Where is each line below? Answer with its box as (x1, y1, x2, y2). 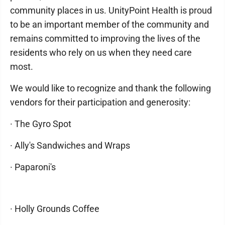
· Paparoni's (10, 162, 56, 172)
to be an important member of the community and (10, 19, 209, 30)
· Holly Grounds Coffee (10, 203, 99, 214)
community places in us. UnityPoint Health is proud (10, 5, 212, 16)
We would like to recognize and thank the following (10, 83, 211, 93)
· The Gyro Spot (10, 119, 71, 129)
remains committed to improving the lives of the (10, 33, 200, 44)
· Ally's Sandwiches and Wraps (10, 140, 130, 151)
